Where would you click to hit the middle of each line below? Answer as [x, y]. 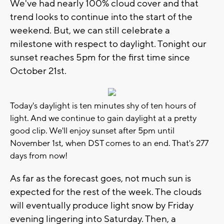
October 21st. [39, 71]
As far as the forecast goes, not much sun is [100, 178]
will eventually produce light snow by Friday [102, 205]
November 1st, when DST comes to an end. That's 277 [109, 143]
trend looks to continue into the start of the [101, 17]
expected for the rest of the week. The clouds [106, 192]
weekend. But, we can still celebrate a [90, 30]
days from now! [39, 156]
